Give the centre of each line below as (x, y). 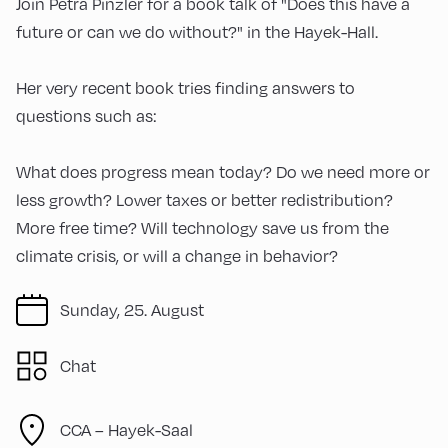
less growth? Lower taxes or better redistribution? (204, 200)
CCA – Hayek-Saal (126, 430)
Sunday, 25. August (132, 310)
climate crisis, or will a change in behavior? (177, 256)
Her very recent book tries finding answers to (185, 88)
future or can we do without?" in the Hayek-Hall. (197, 32)
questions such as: (86, 116)
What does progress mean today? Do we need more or (223, 172)
